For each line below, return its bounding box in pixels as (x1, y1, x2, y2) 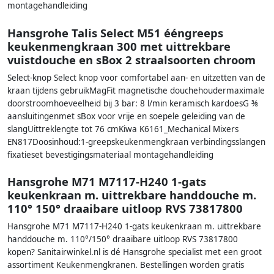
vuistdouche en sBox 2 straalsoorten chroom (7, 51, 256, 67)
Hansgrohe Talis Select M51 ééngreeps (7, 24, 223, 40)
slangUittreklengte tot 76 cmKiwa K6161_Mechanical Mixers (7, 123, 239, 135)
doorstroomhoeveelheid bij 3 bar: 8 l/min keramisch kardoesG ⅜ (7, 97, 258, 109)
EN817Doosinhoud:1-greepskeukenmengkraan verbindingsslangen (7, 136, 265, 147)
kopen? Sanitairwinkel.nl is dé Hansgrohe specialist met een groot (7, 246, 262, 258)
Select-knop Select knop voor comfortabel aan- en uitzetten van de (7, 72, 265, 83)
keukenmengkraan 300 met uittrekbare (7, 38, 231, 54)
